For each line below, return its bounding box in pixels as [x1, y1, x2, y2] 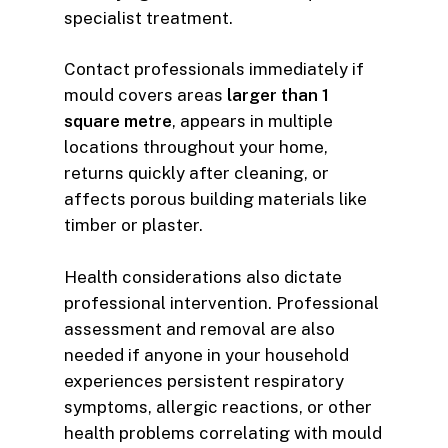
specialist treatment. [64, 7, 233, 28]
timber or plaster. [64, 215, 203, 236]
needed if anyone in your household [64, 344, 349, 365]
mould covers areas [64, 85, 227, 106]
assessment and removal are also [64, 318, 335, 339]
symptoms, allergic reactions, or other [64, 396, 372, 417]
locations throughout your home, [64, 137, 328, 158]
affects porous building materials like [64, 189, 367, 210]
